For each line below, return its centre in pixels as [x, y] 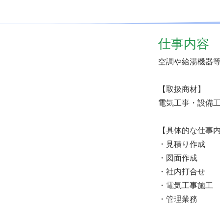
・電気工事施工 [186, 185]
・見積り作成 [182, 144]
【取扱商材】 [182, 89]
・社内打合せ [182, 171]
